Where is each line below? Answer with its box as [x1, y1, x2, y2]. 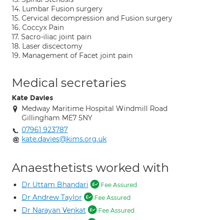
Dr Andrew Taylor [22, 193, 82, 202]
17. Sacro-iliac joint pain [12, 32, 91, 41]
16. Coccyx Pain [12, 23, 64, 32]
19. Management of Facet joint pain [12, 51, 133, 60]
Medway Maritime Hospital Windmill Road [22, 104, 167, 113]
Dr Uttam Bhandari [22, 180, 88, 189]
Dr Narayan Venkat [22, 206, 86, 215]
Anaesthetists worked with [12, 161, 169, 175]
